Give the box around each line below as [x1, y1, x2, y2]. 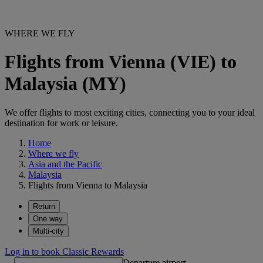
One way [33, 214, 63, 223]
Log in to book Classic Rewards [5, 246, 124, 257]
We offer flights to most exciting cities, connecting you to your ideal [5, 107, 255, 117]
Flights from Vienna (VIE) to [5, 51, 237, 73]
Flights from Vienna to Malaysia [28, 180, 147, 190]
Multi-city [33, 226, 64, 235]
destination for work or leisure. [5, 117, 118, 128]
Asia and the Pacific [28, 159, 102, 169]
